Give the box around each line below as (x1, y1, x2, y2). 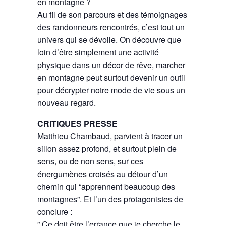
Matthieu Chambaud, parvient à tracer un (37, 130, 183, 142)
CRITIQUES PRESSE (37, 117, 118, 129)
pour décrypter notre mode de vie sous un (37, 84, 185, 96)
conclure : (37, 205, 74, 217)
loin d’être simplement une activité (37, 46, 159, 58)
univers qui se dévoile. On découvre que (37, 33, 181, 45)
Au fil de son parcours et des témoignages (37, 8, 187, 20)
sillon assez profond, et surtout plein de (37, 142, 177, 154)
